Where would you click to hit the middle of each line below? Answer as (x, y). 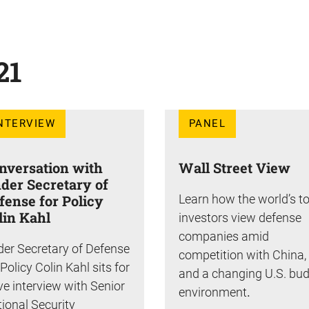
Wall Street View (235, 167)
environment (213, 292)
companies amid (224, 236)
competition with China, (242, 255)
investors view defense (240, 217)
